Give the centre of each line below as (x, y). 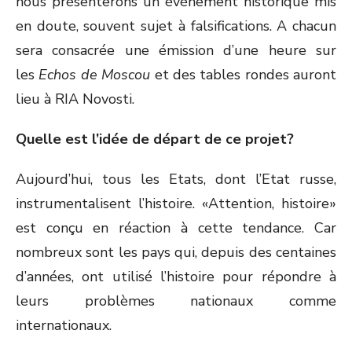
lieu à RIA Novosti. (75, 99)
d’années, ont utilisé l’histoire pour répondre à (176, 277)
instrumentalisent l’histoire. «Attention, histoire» (176, 203)
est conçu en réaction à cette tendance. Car (176, 228)
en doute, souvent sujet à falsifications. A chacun (176, 26)
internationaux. (64, 325)
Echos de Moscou (95, 75)
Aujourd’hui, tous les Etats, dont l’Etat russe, (176, 179)
